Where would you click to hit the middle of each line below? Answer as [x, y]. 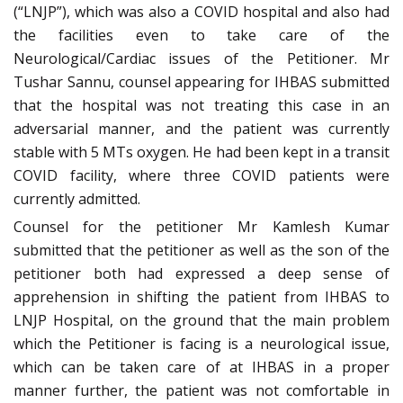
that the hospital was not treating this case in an [201, 105]
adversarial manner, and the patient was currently [201, 128]
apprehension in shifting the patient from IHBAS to [201, 296]
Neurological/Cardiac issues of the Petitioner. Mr [201, 58]
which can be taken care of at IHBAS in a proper [201, 367]
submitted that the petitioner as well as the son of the [201, 250]
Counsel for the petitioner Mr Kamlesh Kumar [201, 226]
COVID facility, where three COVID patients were [201, 175]
